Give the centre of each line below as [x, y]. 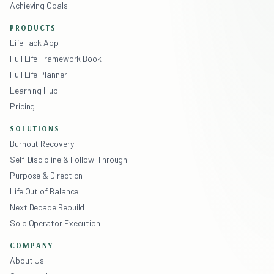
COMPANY [31, 245]
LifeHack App [34, 42]
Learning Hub [34, 90]
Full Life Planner [39, 74]
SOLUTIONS [35, 128]
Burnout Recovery [42, 143]
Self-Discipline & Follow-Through [69, 159]
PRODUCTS [33, 27]
